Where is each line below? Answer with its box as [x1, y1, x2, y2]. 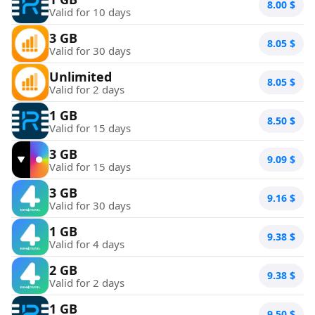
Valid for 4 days [49, 236, 124, 251]
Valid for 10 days [49, 4, 131, 19]
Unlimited [49, 67, 112, 85]
